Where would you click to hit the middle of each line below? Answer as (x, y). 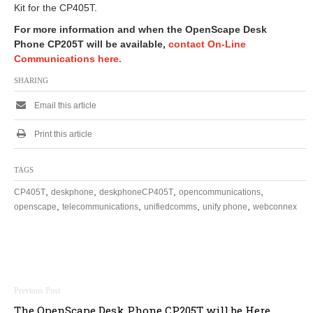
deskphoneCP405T (136, 192)
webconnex (275, 207)
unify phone (225, 207)
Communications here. (68, 59)
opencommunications (220, 192)
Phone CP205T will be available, (91, 44)
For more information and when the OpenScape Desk (140, 30)
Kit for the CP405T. (56, 8)
